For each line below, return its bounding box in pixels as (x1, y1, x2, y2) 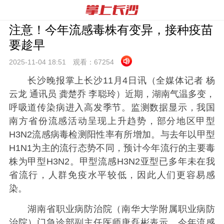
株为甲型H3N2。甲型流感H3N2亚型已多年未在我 (8, 156, 215, 166)
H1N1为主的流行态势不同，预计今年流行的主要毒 (8, 143, 215, 153)
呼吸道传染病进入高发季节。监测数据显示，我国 (8, 102, 215, 112)
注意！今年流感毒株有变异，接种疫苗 (8, 23, 213, 36)
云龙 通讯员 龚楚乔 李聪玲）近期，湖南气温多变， (8, 89, 215, 99)
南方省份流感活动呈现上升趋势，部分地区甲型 (8, 116, 215, 126)
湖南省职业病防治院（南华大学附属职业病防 (8, 204, 215, 214)
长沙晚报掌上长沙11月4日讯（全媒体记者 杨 (8, 75, 215, 85)
